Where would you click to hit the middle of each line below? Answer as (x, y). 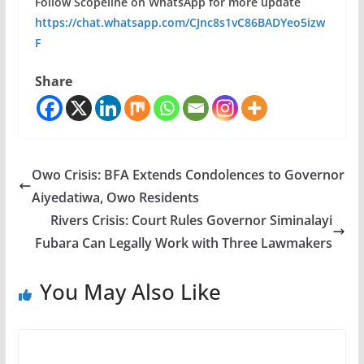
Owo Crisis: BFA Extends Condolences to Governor (188, 175)
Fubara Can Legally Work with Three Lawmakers (184, 243)
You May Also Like (130, 292)
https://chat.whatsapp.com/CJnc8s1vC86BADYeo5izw (180, 23)
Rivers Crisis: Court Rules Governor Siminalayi (192, 221)
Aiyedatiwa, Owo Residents (115, 198)
